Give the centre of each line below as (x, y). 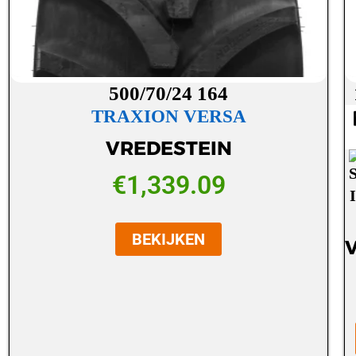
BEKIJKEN (169, 239)
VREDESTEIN (168, 148)
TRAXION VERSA (168, 117)
